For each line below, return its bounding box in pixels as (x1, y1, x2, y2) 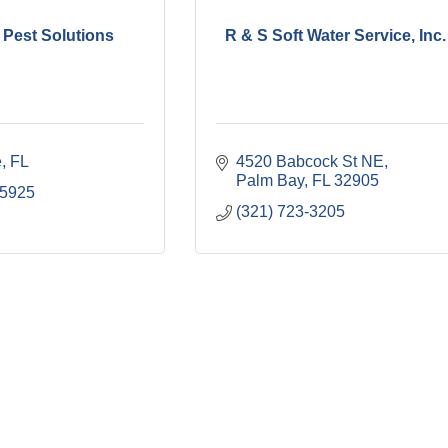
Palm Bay (236, 172, 304, 189)
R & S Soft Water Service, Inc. (224, 26, 446, 44)
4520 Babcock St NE (236, 153, 384, 170)
